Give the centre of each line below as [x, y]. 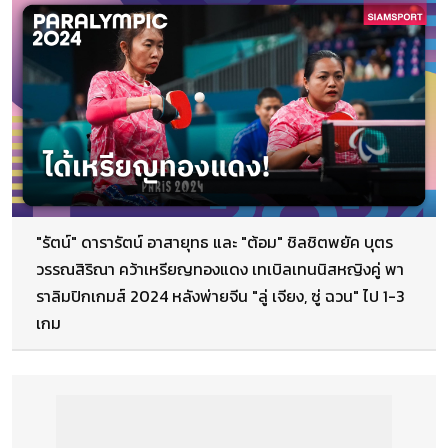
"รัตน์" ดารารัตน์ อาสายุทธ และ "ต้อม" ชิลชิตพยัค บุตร [214, 242]
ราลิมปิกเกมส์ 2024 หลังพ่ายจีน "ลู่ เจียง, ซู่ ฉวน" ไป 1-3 [220, 296]
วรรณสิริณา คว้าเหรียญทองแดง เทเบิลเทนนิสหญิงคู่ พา [220, 269]
